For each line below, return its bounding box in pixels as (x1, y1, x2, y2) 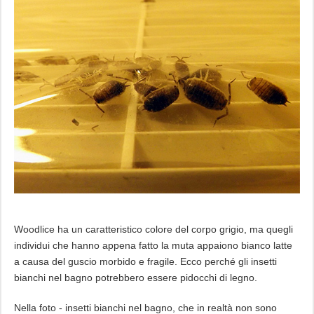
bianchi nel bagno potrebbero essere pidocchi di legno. (13, 272, 257, 284)
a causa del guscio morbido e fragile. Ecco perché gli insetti (13, 256, 277, 268)
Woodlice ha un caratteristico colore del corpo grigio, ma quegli (13, 224, 293, 235)
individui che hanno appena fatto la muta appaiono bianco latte (13, 240, 292, 252)
